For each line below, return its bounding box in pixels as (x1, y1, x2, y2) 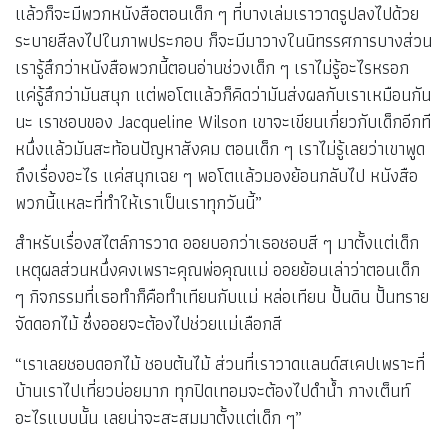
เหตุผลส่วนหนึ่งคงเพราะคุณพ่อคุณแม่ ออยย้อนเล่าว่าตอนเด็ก (15, 255, 420, 284)
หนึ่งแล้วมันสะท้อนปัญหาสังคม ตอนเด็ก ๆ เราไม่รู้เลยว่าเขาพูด (15, 134, 425, 164)
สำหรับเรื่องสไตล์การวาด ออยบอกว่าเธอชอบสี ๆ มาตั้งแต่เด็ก (15, 228, 419, 257)
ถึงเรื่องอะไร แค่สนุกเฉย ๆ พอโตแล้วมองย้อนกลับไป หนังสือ (15, 161, 418, 191)
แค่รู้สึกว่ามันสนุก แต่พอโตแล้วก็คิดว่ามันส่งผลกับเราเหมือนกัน (15, 80, 431, 110)
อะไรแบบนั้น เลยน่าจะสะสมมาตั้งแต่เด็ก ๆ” (15, 402, 302, 432)
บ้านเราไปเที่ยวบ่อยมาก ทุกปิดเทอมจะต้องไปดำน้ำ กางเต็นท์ (15, 375, 410, 405)
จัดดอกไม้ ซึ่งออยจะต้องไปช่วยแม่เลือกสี (15, 309, 287, 338)
